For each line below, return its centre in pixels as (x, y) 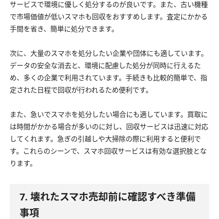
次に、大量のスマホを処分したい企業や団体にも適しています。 (109, 53)
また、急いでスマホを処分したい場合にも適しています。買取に (109, 114)
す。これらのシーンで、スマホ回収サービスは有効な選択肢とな (108, 151)
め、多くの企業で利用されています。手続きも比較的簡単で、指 (109, 77)
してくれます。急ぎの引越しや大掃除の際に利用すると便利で (105, 138)
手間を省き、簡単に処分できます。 (64, 28)
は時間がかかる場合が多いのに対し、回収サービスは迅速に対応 (109, 126)
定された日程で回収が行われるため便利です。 (81, 89)
